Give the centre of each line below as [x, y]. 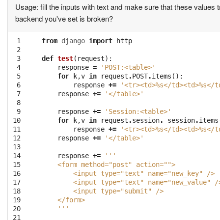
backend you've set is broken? [64, 19]
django [73, 41]
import [101, 41]
